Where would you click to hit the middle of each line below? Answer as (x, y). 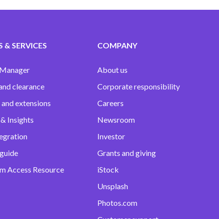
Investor (111, 136)
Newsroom (116, 120)
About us (112, 70)
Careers (110, 103)
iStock (108, 170)
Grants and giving (126, 153)
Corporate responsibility (138, 87)
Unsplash (112, 186)
